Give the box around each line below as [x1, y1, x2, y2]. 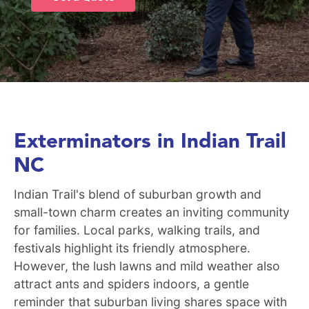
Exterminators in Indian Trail [14, 132, 286, 152]
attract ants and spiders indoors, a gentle [14, 276, 249, 291]
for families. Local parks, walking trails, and [14, 222, 260, 237]
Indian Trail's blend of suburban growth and [14, 186, 261, 201]
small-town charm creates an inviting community [14, 204, 290, 219]
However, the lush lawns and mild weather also [14, 258, 280, 273]
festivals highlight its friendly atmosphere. [14, 240, 250, 255]
